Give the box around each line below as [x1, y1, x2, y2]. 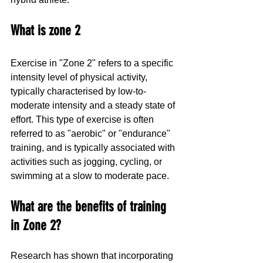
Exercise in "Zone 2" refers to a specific [11, 58, 176, 68]
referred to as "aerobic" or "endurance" [11, 128, 173, 139]
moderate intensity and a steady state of [11, 100, 177, 110]
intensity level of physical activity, [11, 72, 150, 82]
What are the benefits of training [11, 198, 170, 215]
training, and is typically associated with [11, 142, 177, 153]
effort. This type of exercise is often [11, 114, 156, 124]
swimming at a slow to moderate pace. [11, 170, 171, 181]
